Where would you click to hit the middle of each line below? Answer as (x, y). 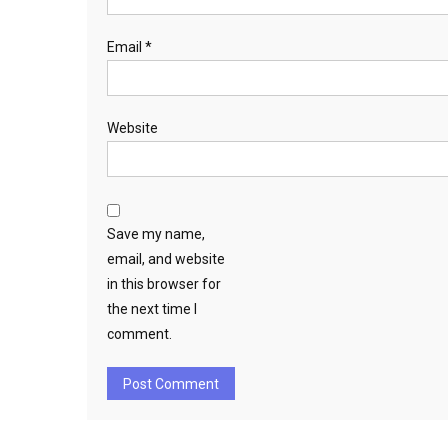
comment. (139, 333)
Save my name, (156, 233)
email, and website (166, 258)
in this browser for (164, 283)
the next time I (152, 308)
